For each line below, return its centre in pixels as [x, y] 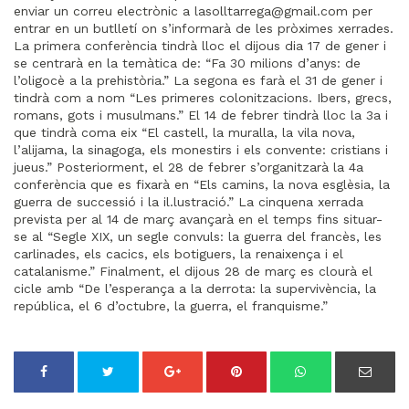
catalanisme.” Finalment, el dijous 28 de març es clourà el [193, 271]
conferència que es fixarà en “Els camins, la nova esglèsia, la [202, 184]
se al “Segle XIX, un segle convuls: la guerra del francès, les [198, 236]
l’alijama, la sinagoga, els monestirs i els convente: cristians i [201, 150]
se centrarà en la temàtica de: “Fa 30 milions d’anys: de [187, 63]
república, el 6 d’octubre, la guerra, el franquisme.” [171, 306]
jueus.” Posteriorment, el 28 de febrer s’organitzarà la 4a [189, 167]
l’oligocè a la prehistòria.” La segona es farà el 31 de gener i [198, 80]
